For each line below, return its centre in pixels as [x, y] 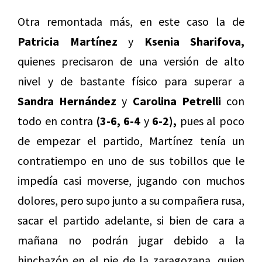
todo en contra [57, 121]
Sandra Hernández [67, 101]
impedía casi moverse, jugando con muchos [131, 181]
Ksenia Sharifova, [194, 42]
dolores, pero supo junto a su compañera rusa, [131, 201]
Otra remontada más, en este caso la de [131, 22]
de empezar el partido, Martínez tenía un [131, 141]
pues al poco [211, 121]
